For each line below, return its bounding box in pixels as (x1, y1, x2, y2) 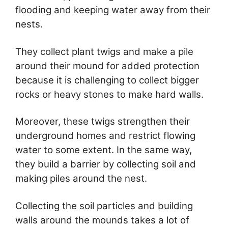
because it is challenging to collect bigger (15, 74, 199, 86)
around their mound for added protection (15, 60, 199, 72)
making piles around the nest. (15, 173, 147, 185)
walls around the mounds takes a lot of (15, 214, 189, 226)
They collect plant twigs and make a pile (15, 45, 193, 58)
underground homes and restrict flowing (15, 130, 195, 142)
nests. (15, 18, 43, 31)
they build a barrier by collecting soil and (15, 158, 196, 170)
